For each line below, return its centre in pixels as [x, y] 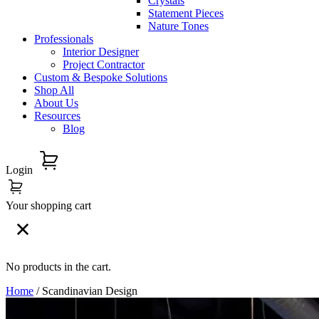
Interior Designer [101, 52]
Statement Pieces [186, 13]
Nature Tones [178, 26]
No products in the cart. [58, 267]
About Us [56, 103]
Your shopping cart [48, 205]
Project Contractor [104, 64]
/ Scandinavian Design [85, 291]
